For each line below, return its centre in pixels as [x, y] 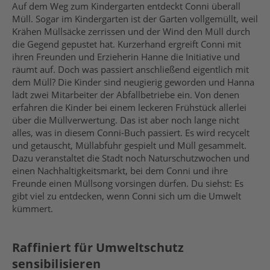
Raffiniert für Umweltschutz [98, 247]
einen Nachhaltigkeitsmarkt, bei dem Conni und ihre [120, 171]
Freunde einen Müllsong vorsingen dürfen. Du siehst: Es [128, 183]
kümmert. [33, 209]
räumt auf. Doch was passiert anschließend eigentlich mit [130, 69]
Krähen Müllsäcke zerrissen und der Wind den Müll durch [131, 31]
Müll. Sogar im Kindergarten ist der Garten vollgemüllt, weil [135, 19]
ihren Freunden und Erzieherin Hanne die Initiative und [126, 57]
